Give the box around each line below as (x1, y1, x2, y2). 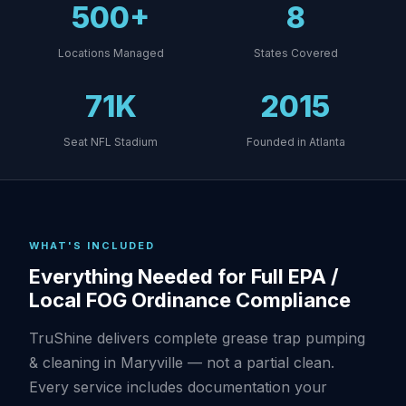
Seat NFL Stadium (63, 135, 158, 149)
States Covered (253, 46, 338, 60)
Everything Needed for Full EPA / (29, 265, 339, 288)
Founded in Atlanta (246, 135, 345, 149)
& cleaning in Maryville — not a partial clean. (29, 353, 334, 372)
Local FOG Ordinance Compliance (29, 288, 351, 312)
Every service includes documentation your (29, 378, 327, 396)
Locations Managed (57, 46, 164, 60)
